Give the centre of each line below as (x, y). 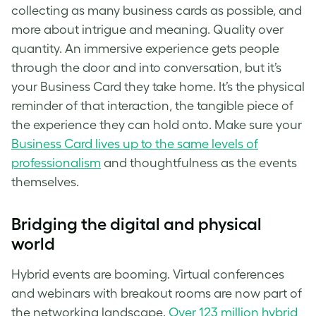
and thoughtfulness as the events (199, 163)
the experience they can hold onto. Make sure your (157, 125)
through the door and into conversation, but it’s (146, 68)
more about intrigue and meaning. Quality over (147, 30)
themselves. (47, 182)
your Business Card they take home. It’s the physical (158, 87)
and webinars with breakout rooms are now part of (157, 294)
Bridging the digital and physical (136, 224)
